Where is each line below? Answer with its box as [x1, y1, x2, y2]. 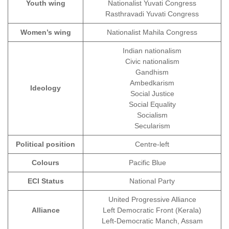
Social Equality [128, 100, 176, 109]
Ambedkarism [130, 79, 174, 87]
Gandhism [135, 68, 169, 77]
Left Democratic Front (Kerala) [103, 206, 201, 215]
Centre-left [135, 140, 169, 149]
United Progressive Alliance [108, 195, 196, 204]
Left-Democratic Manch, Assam [101, 217, 203, 225]
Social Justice [130, 89, 174, 98]
